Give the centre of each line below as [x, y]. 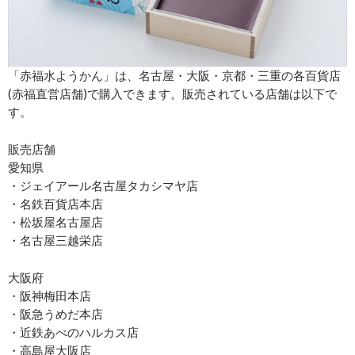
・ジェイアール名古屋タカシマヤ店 [103, 185]
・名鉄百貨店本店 [55, 203]
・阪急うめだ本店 [55, 313]
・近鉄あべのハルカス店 [73, 332]
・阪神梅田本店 [50, 295]
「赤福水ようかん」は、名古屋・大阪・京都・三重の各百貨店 [174, 75]
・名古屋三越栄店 [55, 240]
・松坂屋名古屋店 [55, 221]
